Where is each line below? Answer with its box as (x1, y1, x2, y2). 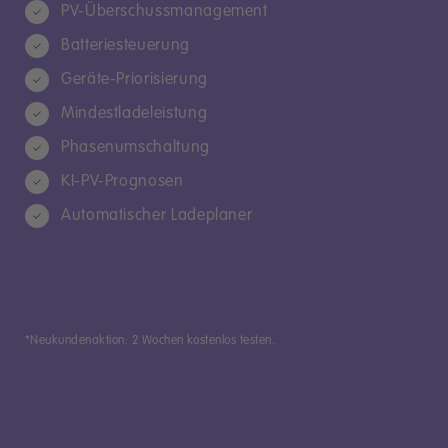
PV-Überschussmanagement (61, 3, 268, 20)
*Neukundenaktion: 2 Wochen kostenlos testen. (25, 334, 276, 347)
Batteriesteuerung (61, 37, 190, 54)
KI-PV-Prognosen (61, 173, 184, 190)
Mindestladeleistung (61, 105, 208, 122)
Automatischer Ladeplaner (61, 207, 253, 224)
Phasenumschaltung (61, 139, 210, 156)
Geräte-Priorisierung (61, 71, 208, 88)
